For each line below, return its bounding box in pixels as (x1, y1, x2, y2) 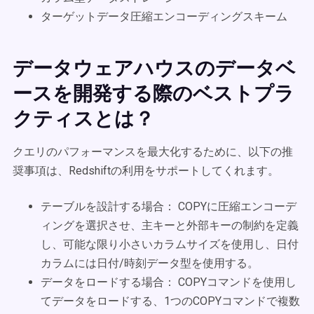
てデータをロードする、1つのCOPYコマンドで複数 (41, 294, 300, 308)
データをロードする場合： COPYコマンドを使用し (41, 275, 296, 289)
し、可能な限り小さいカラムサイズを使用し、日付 (41, 238, 299, 251)
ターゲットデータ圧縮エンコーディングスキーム (41, 10, 287, 23)
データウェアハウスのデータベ (13, 57, 296, 80)
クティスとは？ (13, 107, 154, 130)
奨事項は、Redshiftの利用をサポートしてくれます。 (13, 164, 282, 177)
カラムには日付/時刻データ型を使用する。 (41, 257, 259, 270)
